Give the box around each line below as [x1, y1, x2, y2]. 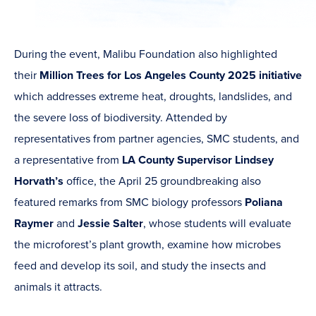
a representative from [14, 152, 122, 167]
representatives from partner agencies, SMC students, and [14, 131, 299, 146]
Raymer [14, 216, 56, 231]
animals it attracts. [14, 279, 102, 294]
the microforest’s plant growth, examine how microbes [14, 237, 281, 252]
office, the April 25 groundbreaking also [63, 174, 261, 188]
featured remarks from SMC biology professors [14, 195, 245, 209]
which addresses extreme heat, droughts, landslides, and [14, 89, 292, 104]
